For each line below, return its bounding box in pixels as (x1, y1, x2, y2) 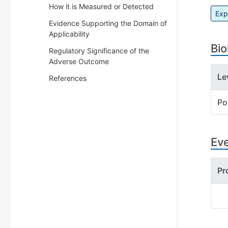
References (49, 74, 87, 82)
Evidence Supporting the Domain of (49, 19, 167, 27)
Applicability (49, 30, 90, 38)
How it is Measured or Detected (49, 2, 154, 11)
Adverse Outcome (49, 57, 109, 66)
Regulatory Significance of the (49, 46, 149, 55)
